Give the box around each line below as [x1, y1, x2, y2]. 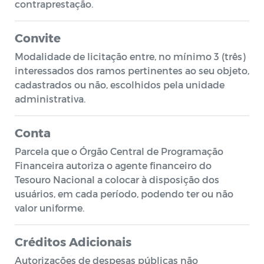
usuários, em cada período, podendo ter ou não [15, 188, 233, 199]
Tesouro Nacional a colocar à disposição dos [15, 174, 219, 185]
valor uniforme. [15, 202, 84, 213]
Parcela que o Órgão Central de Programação [15, 146, 223, 157]
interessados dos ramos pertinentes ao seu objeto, [15, 65, 249, 76]
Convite [15, 31, 61, 45]
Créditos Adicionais [15, 235, 131, 249]
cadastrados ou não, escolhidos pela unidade [15, 79, 225, 90]
